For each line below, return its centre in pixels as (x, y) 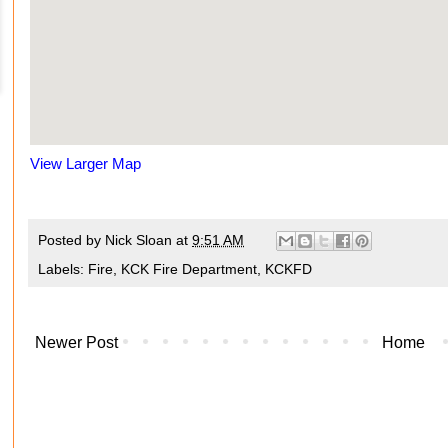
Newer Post (76, 343)
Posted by (71, 239)
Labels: (63, 269)
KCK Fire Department (189, 269)
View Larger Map (85, 163)
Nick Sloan (138, 239)
